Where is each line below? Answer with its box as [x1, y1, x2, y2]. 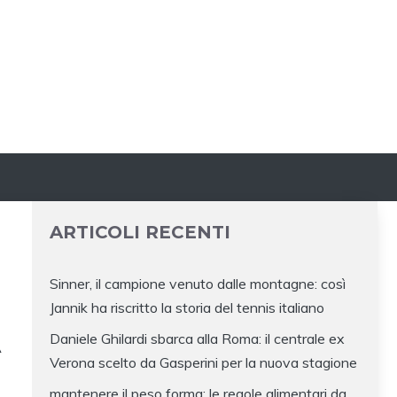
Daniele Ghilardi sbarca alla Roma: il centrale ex [50, 330, 345, 348]
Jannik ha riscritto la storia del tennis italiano [50, 299, 324, 317]
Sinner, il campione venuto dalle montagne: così [50, 275, 346, 293]
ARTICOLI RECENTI [50, 222, 230, 244]
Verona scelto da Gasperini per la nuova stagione [50, 354, 357, 372]
